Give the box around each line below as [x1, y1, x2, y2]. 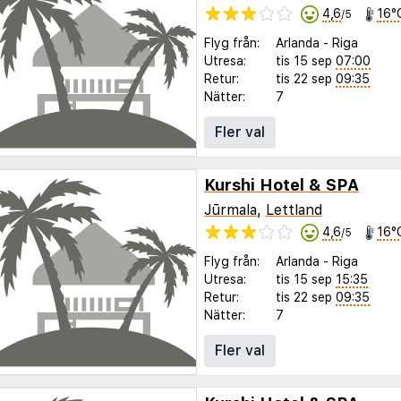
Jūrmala [204, 200, 257, 218]
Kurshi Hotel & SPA [204, 175, 359, 194]
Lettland [266, 200, 322, 218]
